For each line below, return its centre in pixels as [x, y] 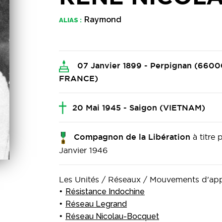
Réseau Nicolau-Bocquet [112, 216]
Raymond [103, 20]
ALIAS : [71, 20]
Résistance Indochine [105, 191]
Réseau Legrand [96, 204]
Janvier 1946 [83, 150]
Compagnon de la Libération [131, 137]
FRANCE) [79, 79]
